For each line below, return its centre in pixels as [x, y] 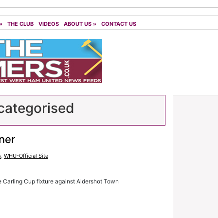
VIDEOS [49, 24]
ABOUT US [78, 24]
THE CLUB [20, 24]
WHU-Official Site [26, 156]
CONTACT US [119, 24]
